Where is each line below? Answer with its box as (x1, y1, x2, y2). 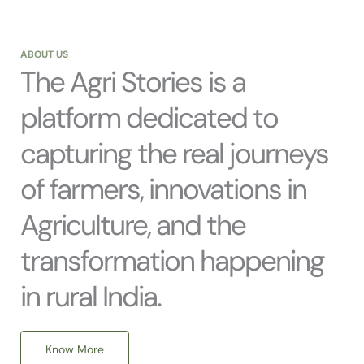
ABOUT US (20, 48, 68, 62)
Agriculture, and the (20, 206, 245, 245)
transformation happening (20, 242, 324, 280)
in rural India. (20, 278, 161, 316)
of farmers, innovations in (20, 171, 306, 209)
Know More (45, 342, 104, 357)
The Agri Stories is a (20, 63, 245, 102)
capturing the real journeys (20, 135, 328, 173)
